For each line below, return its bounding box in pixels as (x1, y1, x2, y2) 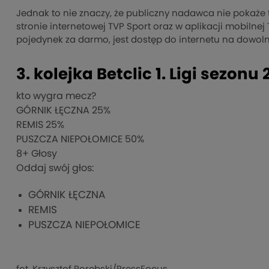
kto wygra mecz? (16, 91, 96, 101)
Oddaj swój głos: (16, 163, 94, 174)
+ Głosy (22, 149, 57, 159)
